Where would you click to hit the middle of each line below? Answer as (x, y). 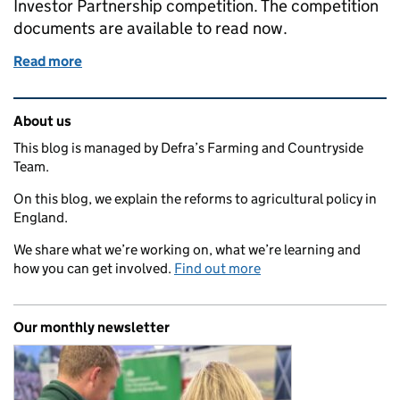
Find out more (217, 269)
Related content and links (126, 110)
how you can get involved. (94, 269)
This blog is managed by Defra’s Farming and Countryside (188, 148)
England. (41, 218)
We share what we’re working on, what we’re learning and (187, 250)
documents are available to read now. (150, 29)
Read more (48, 62)
